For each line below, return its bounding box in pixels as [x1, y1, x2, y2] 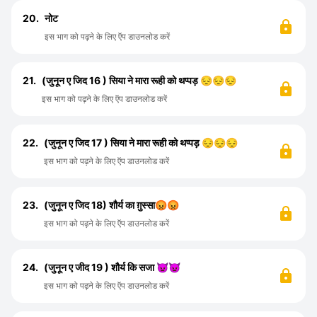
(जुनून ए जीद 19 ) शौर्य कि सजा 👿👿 [44, 261, 180, 273]
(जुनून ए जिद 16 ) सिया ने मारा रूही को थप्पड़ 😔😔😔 [42, 74, 236, 86]
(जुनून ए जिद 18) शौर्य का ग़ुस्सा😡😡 [44, 199, 179, 211]
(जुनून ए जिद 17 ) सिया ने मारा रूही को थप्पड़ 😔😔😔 [44, 137, 238, 149]
